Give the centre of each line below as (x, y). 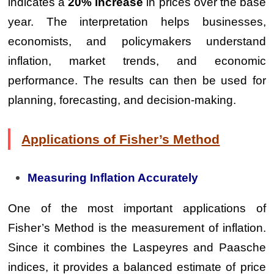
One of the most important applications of (137, 208)
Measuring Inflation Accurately (113, 178)
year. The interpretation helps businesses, (137, 22)
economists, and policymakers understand (137, 41)
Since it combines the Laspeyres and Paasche (137, 247)
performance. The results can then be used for (137, 80)
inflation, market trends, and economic (137, 61)
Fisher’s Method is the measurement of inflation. (137, 228)
